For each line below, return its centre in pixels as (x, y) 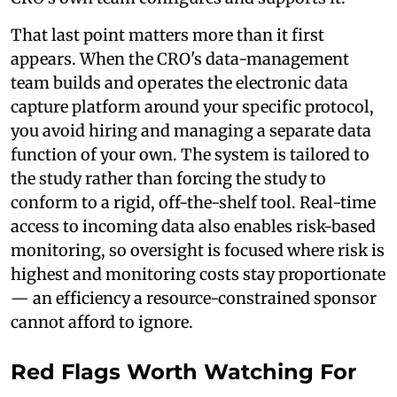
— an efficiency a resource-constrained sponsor (194, 299)
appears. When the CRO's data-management (180, 59)
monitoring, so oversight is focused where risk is (198, 251)
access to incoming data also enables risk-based (193, 227)
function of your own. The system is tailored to (190, 155)
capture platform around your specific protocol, (192, 107)
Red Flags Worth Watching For (183, 372)
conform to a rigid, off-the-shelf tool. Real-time (193, 203)
